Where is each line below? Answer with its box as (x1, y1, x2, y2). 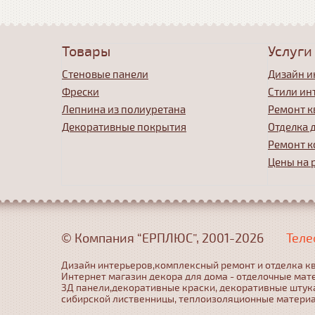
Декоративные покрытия (62, 121, 186, 134)
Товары (62, 43, 110, 60)
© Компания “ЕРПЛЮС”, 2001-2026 (61, 231, 264, 246)
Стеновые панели (62, 68, 148, 81)
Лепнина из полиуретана (62, 103, 186, 116)
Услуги (268, 43, 312, 60)
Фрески (62, 86, 99, 98)
